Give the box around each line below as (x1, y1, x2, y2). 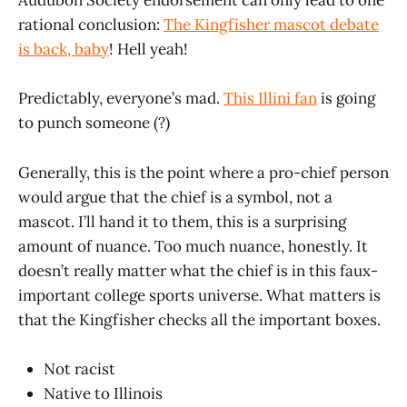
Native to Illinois (44, 382, 163, 403)
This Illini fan (223, 88, 317, 109)
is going (317, 88, 375, 109)
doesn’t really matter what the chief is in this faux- (18, 260, 378, 281)
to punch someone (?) (18, 113, 170, 134)
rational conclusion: (18, 15, 164, 35)
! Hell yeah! (109, 39, 188, 60)
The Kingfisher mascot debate (164, 15, 379, 35)
